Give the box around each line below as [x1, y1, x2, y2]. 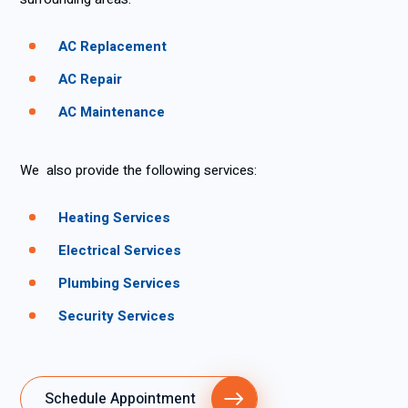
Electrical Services [58, 240, 181, 260]
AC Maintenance [58, 102, 165, 122]
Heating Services [58, 208, 170, 228]
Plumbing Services [58, 273, 180, 293]
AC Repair [58, 69, 122, 89]
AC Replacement [58, 36, 167, 56]
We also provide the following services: [20, 160, 257, 180]
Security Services [58, 306, 175, 326]
